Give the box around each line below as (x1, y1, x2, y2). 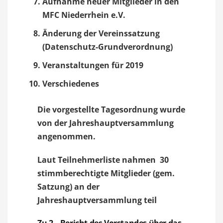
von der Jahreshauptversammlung (37, 117, 174, 128)
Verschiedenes (42, 78, 99, 89)
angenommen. (37, 131, 96, 142)
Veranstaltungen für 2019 (42, 60, 143, 71)
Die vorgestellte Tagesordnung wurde (37, 104, 185, 115)
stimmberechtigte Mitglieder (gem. (37, 168, 175, 179)
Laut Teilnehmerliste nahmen (37, 154, 160, 165)
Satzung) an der (37, 181, 100, 192)
